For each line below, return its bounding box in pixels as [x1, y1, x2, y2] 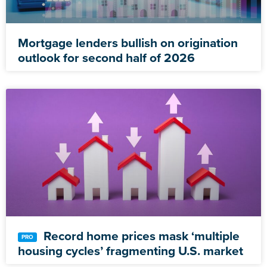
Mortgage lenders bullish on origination [18, 33, 238, 52]
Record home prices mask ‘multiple [41, 226, 240, 246]
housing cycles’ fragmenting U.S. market [18, 241, 243, 260]
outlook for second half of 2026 [18, 48, 195, 67]
